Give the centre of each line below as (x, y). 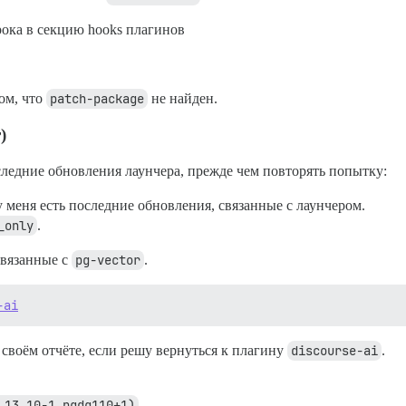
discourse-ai (334, 351)
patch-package (97, 99)
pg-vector (108, 261)
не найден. (183, 99)
